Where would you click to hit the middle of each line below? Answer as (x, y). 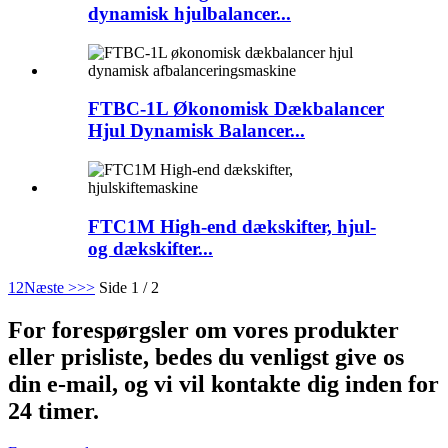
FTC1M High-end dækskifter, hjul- (232, 226)
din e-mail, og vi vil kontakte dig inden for (223, 383)
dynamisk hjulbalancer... (189, 13)
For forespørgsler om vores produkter (203, 329)
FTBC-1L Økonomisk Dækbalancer (236, 109)
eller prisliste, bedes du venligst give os (206, 356)
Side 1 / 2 (129, 287)
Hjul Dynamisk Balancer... (196, 131)
